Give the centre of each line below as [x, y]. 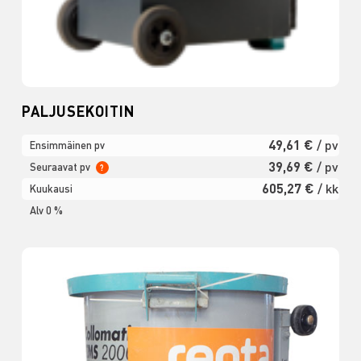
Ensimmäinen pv [67, 145]
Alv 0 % [46, 211]
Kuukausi [51, 189]
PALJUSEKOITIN [78, 111]
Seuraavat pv [61, 167]
